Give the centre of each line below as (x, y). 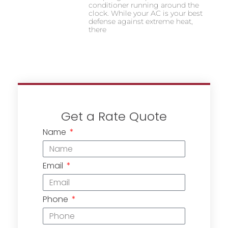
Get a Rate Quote (114, 117)
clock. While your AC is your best (145, 13)
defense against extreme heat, (140, 22)
